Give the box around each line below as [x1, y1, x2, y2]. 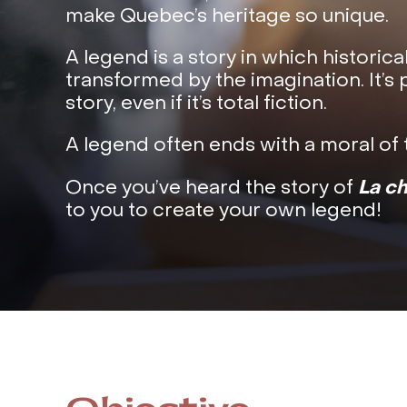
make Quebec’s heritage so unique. [65, 8, 389, 26]
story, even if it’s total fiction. [65, 95, 327, 114]
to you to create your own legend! [65, 203, 382, 221]
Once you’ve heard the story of [65, 180, 358, 198]
